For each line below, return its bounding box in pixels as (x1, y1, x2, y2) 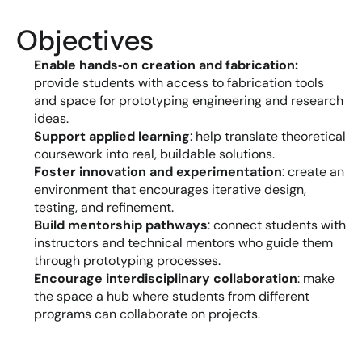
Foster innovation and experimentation (34, 163, 282, 180)
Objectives (16, 23, 153, 57)
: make (297, 270, 335, 287)
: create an (282, 163, 344, 180)
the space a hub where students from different (34, 288, 309, 305)
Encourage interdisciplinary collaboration (34, 270, 297, 287)
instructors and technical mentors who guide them (34, 234, 333, 251)
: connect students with (208, 217, 346, 234)
